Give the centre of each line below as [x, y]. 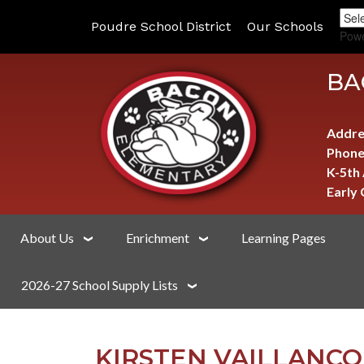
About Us [47, 238]
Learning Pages [284, 238]
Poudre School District [161, 26]
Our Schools [285, 26]
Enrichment [158, 238]
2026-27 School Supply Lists [100, 285]
